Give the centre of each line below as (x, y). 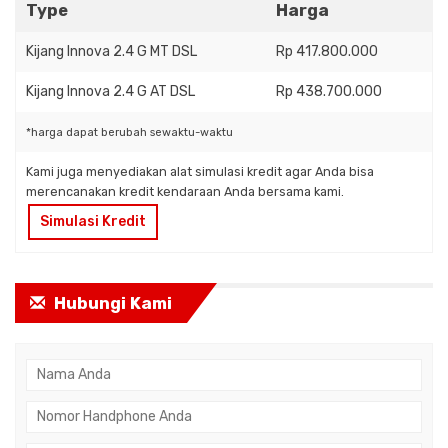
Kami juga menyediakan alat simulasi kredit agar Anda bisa (200, 172)
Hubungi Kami (111, 303)
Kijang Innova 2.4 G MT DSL (111, 52)
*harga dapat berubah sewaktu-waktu (129, 133)
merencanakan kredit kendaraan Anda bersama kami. (185, 192)
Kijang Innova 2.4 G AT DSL (110, 92)
